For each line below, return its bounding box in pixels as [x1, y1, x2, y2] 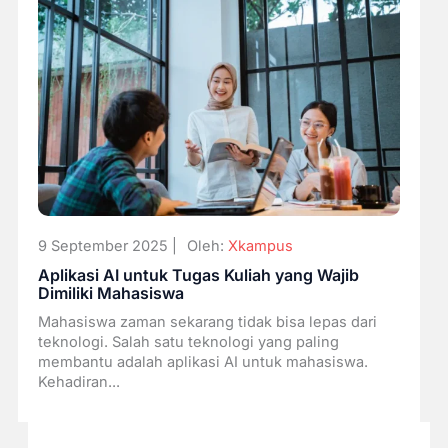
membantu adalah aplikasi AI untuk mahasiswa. [37, 353, 368, 372]
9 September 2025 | [37, 237, 177, 256]
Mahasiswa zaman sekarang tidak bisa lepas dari [37, 313, 377, 332]
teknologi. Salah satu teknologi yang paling [37, 333, 339, 352]
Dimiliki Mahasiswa [37, 283, 184, 304]
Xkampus [227, 237, 293, 256]
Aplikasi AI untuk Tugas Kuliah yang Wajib [37, 265, 359, 286]
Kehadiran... [37, 373, 120, 392]
